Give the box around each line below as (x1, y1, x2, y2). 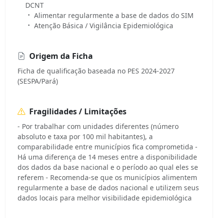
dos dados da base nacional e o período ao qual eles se (18, 162, 198, 172)
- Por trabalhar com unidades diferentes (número (18, 121, 179, 131)
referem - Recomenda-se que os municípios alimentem (18, 172, 197, 182)
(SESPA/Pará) (18, 76, 58, 86)
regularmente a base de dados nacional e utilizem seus (18, 182, 199, 192)
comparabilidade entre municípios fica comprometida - (18, 142, 198, 151)
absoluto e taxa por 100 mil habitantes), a (18, 131, 153, 141)
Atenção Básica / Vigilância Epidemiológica (34, 20, 173, 30)
